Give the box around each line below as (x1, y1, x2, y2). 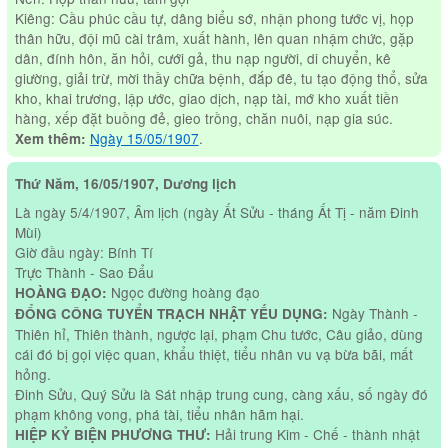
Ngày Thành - (327, 302, 418, 323)
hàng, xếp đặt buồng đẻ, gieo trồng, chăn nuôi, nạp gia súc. (14, 107, 393, 128)
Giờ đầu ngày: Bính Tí (14, 241, 153, 262)
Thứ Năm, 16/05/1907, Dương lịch (14, 173, 236, 193)
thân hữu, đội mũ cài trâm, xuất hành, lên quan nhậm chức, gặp (14, 27, 414, 48)
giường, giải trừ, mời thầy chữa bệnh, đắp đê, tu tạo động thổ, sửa (14, 67, 428, 88)
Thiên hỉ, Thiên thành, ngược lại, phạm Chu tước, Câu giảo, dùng (14, 323, 423, 344)
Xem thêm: (14, 128, 86, 148)
